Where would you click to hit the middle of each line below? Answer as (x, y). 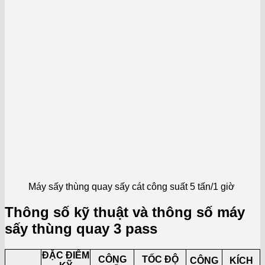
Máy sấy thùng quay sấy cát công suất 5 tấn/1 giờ (132, 186)
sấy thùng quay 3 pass (81, 228)
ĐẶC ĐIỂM (66, 255)
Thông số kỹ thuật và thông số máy (125, 212)
